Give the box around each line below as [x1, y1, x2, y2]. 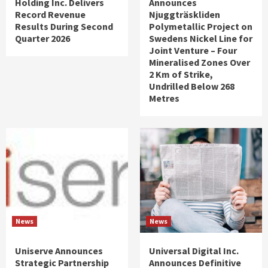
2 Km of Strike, [149, 68, 213, 81]
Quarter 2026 [15, 32, 70, 45]
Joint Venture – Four [149, 44, 237, 57]
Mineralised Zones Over [149, 56, 250, 69]
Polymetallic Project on [149, 20, 252, 33]
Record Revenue [15, 8, 86, 21]
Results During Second [15, 20, 113, 33]
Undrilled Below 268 [149, 80, 234, 93]
